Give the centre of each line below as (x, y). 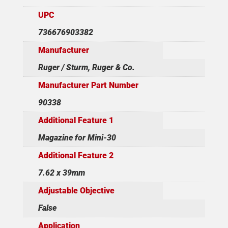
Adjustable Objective (76, 190)
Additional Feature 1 (76, 120)
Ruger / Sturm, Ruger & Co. (86, 67)
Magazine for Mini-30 (77, 137)
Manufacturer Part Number (88, 85)
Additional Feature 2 (76, 155)
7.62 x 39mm (61, 173)
